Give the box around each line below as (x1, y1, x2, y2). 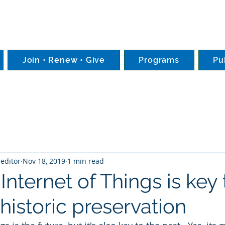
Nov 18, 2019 (23, 156, 65, 166)
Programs (139, 55, 179, 65)
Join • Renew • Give (22, 55, 105, 65)
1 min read (67, 156, 104, 166)
